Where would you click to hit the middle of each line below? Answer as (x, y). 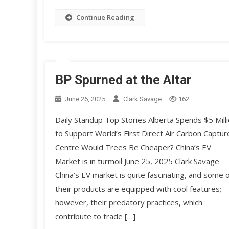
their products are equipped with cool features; (138, 189)
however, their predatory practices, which (129, 203)
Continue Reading (105, 18)
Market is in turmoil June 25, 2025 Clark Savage (137, 161)
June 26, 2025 (85, 99)
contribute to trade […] (95, 216)
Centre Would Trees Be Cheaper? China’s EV (133, 147)
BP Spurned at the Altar (123, 80)
